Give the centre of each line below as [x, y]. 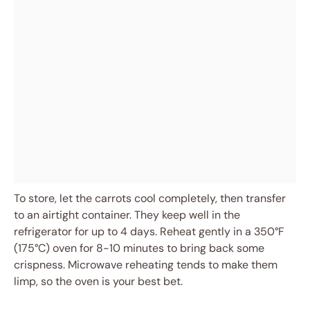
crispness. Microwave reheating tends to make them [146, 265]
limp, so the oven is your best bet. [98, 282]
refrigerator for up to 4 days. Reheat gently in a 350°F [149, 232]
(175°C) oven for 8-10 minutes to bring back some [139, 248]
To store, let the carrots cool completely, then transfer [150, 199]
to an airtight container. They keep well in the [127, 215]
